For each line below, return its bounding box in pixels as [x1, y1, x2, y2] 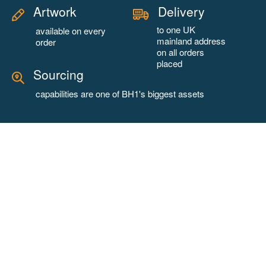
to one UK [157, 23, 195, 36]
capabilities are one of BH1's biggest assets [36, 87, 204, 100]
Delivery [158, 2, 205, 21]
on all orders [157, 46, 204, 59]
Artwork [33, 2, 77, 21]
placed [157, 57, 182, 70]
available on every [36, 24, 106, 37]
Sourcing [33, 65, 84, 84]
